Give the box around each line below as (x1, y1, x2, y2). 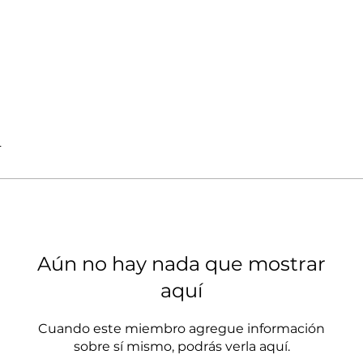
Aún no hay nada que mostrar (37, 251, 326, 275)
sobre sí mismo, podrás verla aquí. (73, 338, 290, 354)
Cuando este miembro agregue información (38, 320, 325, 336)
